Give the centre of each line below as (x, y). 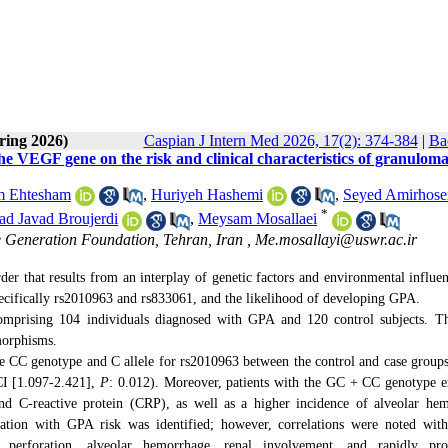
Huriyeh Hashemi (207, 194)
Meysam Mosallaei (257, 219)
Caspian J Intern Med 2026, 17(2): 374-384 (280, 140)
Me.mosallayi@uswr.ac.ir (336, 239)
